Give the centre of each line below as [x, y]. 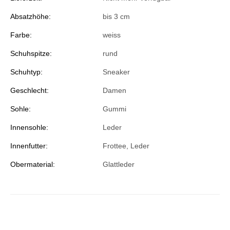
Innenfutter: [29, 146]
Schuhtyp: [26, 72]
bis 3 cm [116, 17]
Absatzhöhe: [31, 17]
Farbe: [21, 35]
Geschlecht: [30, 91]
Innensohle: [29, 128]
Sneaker [116, 72]
